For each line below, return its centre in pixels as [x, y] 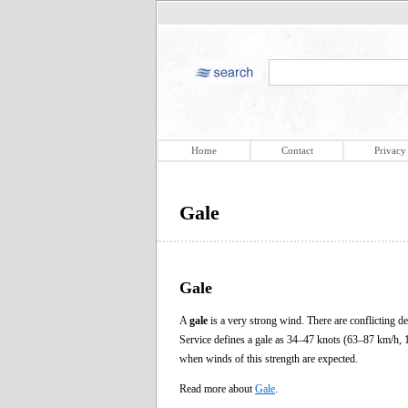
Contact [297, 150]
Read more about [217, 388]
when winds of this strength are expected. [269, 358]
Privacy [390, 150]
